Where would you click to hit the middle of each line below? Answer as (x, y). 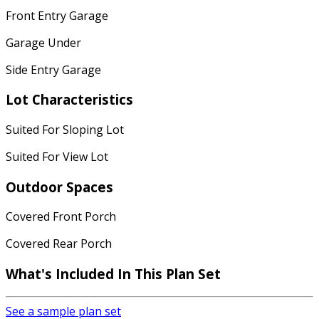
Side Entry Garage (53, 69)
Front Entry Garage (57, 15)
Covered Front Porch (61, 217)
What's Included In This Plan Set (113, 274)
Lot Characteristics (69, 100)
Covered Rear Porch (59, 244)
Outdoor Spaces (59, 187)
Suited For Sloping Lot (65, 130)
